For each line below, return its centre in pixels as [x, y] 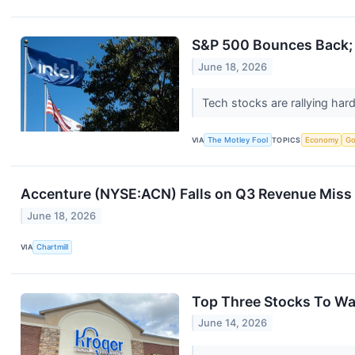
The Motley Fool [238, 140]
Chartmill [53, 247]
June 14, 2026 [233, 323]
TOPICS [286, 140]
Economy [321, 140]
